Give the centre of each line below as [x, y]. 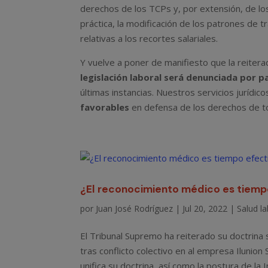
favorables [105, 107]
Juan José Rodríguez [135, 208]
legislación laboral [121, 77]
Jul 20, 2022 [205, 208]
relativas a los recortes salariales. [149, 38]
